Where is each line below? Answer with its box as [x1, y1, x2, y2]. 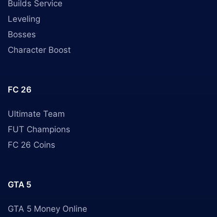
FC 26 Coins [8, 140, 55, 150]
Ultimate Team [8, 109, 65, 119]
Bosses [8, 30, 36, 39]
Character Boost [8, 45, 71, 55]
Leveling [8, 14, 40, 24]
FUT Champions [8, 124, 70, 134]
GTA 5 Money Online [8, 204, 87, 214]
